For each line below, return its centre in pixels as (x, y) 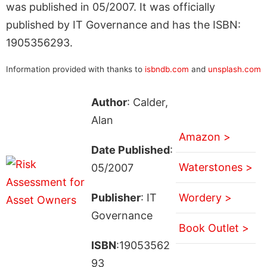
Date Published (130, 150)
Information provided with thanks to (75, 69)
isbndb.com (167, 69)
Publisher (116, 197)
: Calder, (147, 102)
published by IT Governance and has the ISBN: (123, 24)
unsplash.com (235, 69)
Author (109, 102)
